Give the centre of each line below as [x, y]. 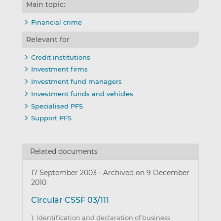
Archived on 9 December [146, 172]
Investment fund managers [76, 82]
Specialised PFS [57, 106]
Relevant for [48, 40]
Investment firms [59, 69]
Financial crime [56, 22]
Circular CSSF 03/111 [70, 200]
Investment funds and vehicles [82, 93]
